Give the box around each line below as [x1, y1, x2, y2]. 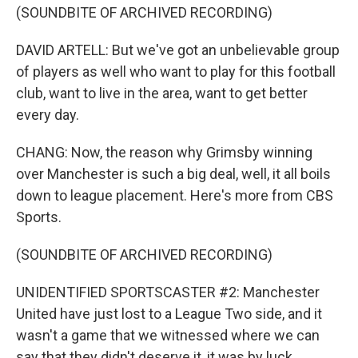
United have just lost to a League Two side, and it [16, 305, 322, 322]
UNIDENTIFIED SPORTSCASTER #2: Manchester [16, 284, 320, 300]
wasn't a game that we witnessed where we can [16, 327, 320, 344]
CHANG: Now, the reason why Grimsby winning [16, 144, 312, 161]
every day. [16, 106, 79, 123]
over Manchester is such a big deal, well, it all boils [16, 165, 331, 182]
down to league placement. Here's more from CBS [16, 187, 333, 204]
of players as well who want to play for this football [16, 63, 336, 80]
